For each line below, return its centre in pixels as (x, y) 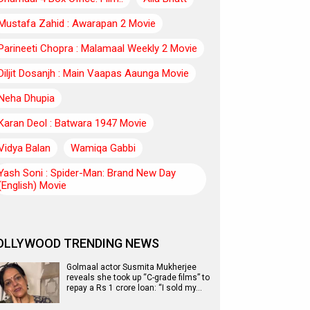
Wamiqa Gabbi (103, 148)
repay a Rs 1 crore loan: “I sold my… (134, 288)
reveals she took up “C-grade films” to (138, 277)
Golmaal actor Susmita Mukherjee (131, 267)
